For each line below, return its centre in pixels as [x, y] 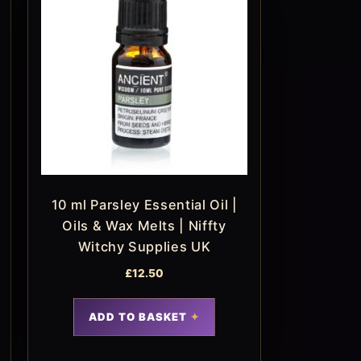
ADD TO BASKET [138, 316]
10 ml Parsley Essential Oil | [144, 205]
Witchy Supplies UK [144, 247]
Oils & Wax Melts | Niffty [144, 226]
